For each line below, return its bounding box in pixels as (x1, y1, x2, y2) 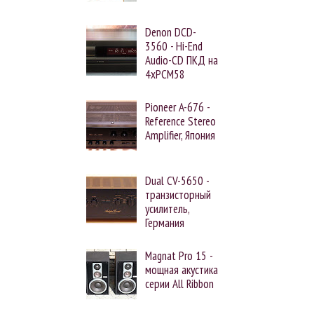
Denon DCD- (145, 24, 197, 40)
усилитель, (145, 200, 190, 217)
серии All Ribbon (145, 275, 214, 292)
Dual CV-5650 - (145, 172, 210, 189)
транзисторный (145, 186, 212, 203)
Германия (145, 214, 185, 231)
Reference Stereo (145, 113, 217, 129)
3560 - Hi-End (145, 38, 203, 54)
